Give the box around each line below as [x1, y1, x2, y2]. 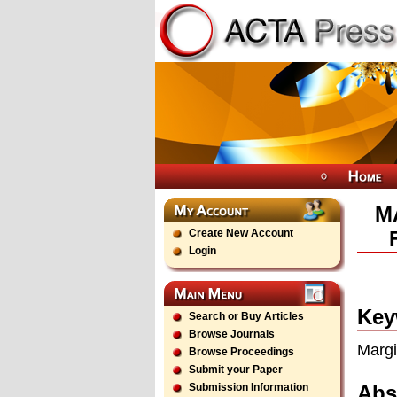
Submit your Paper [189, 363, 283, 376]
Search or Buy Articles [189, 310, 304, 323]
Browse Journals [189, 328, 275, 340]
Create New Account [189, 227, 293, 239]
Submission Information [189, 381, 308, 393]
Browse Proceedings [189, 346, 294, 358]
